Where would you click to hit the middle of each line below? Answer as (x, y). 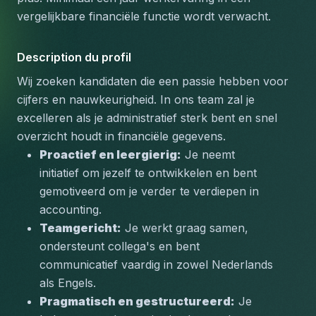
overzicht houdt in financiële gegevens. (121, 136)
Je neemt (208, 154)
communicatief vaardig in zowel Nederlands (156, 265)
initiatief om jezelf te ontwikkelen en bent (148, 173)
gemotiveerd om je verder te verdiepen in (149, 191)
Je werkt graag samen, (185, 228)
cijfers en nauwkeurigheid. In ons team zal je (136, 99)
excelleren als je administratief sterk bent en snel (147, 118)
